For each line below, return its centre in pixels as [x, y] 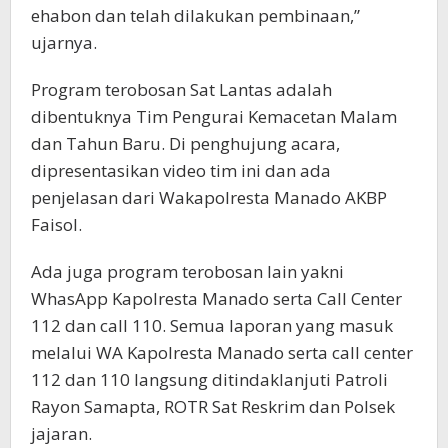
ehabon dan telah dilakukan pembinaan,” [195, 15]
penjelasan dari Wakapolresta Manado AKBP [209, 197]
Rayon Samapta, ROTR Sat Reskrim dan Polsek [213, 406]
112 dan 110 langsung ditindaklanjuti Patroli [209, 379]
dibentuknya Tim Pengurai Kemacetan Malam [214, 116]
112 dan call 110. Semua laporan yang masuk [212, 325]
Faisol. [56, 224]
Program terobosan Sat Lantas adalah [181, 89]
